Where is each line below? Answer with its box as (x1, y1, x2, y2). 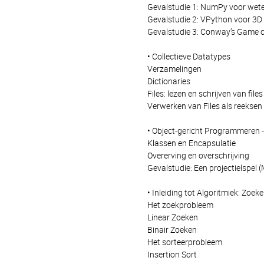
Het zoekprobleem (147, 200, 213, 210)
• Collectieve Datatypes (147, 52, 230, 61)
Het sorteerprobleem (147, 237, 222, 247)
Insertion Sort (147, 250, 197, 259)
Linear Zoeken (147, 213, 198, 222)
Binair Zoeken (147, 225, 197, 235)
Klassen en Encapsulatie (147, 138, 236, 148)
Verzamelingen (147, 64, 202, 74)
